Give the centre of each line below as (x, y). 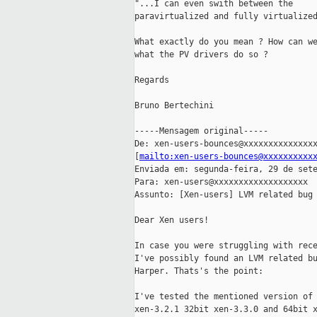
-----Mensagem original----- (201, 131)
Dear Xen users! (172, 220)
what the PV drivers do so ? (201, 55)
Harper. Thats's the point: (199, 271)
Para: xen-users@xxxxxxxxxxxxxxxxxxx (221, 182)
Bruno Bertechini (174, 106)
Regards (152, 80)
